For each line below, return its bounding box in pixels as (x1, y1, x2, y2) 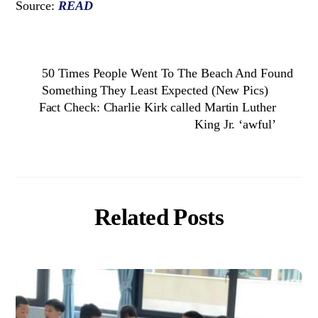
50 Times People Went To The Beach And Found (42, 66, 293, 81)
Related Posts (94, 204, 224, 231)
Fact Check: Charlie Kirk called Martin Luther (38, 100, 276, 115)
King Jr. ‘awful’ (194, 117, 276, 132)
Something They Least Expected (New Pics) (42, 83, 268, 98)
